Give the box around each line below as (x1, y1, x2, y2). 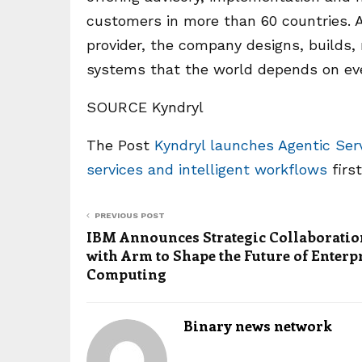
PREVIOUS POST (95, 210, 165, 220)
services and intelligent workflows (86, 160, 332, 178)
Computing (86, 263, 166, 284)
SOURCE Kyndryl (86, 98, 204, 116)
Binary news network (183, 315, 332, 335)
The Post (86, 136, 154, 154)
